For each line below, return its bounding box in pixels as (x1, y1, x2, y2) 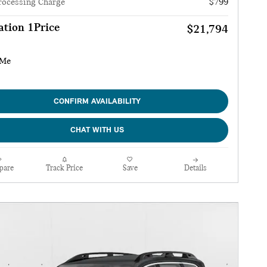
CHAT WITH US (70, 126, 124, 135)
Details (184, 164, 207, 172)
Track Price (46, 164, 83, 172)
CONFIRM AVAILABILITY (54, 97, 141, 105)
